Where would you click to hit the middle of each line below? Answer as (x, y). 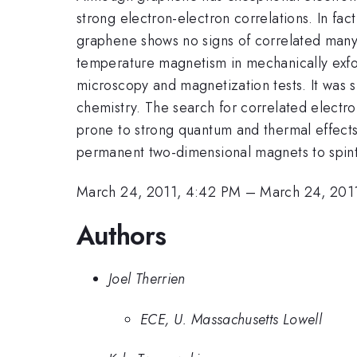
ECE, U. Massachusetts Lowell (231, 319)
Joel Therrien (147, 279)
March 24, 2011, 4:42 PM (159, 192)
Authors (122, 235)
